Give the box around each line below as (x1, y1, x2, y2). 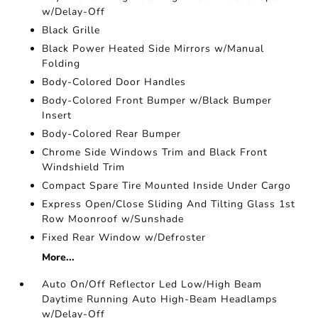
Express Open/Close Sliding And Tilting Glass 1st (42, 197, 296, 211)
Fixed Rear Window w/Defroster (42, 231, 207, 244)
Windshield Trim (42, 160, 126, 174)
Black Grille (42, 23, 101, 37)
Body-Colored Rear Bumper (42, 127, 182, 141)
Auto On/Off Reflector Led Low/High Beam (42, 278, 263, 291)
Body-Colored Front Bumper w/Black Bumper (42, 94, 273, 107)
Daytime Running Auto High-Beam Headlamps (42, 292, 278, 306)
